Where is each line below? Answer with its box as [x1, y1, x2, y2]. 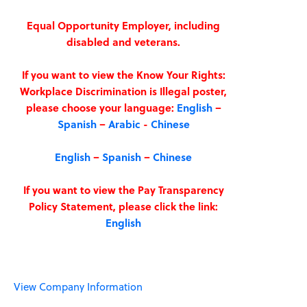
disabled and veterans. [66, 34, 180, 49]
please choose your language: [25, 100, 177, 115]
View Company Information [14, 279, 143, 294]
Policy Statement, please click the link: [29, 199, 218, 214]
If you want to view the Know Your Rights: [21, 67, 225, 82]
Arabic [108, 116, 140, 132]
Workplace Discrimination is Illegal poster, [20, 84, 227, 99]
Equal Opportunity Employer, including [27, 18, 220, 33]
